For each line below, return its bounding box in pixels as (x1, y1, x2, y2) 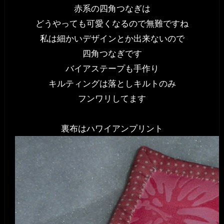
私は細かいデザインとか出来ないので (39, 33, 184, 44)
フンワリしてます (78, 93, 146, 104)
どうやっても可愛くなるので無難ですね (35, 18, 188, 29)
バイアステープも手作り (65, 63, 159, 74)
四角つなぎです (82, 48, 142, 59)
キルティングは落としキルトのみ (48, 78, 176, 89)
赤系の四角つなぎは (73, 3, 150, 14)
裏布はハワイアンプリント (61, 123, 163, 134)
